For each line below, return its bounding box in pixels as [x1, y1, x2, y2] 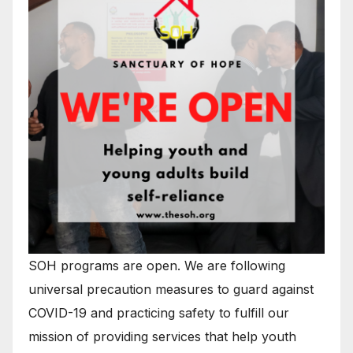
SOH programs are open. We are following [28, 257, 285, 273]
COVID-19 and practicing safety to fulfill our [28, 304, 289, 321]
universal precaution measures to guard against [28, 281, 314, 297]
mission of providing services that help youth [28, 328, 296, 344]
